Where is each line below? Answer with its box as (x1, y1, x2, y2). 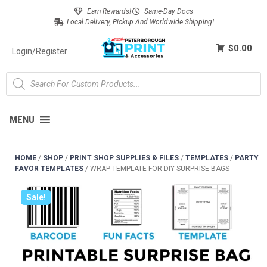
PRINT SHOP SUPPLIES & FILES (70, 154, 179, 162)
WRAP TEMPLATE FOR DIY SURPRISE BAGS (90, 164, 229, 173)
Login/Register (12, 46, 67, 56)
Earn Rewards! (87, 7, 131, 15)
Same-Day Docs (144, 7, 194, 15)
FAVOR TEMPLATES (15, 164, 83, 173)
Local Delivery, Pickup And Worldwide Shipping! (66, 18, 214, 26)
